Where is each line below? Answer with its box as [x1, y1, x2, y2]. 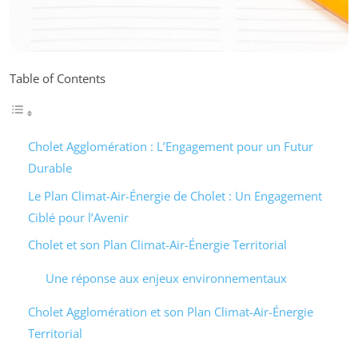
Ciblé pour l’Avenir [27, 209, 129, 225]
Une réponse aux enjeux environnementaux [46, 270, 287, 287]
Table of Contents [10, 70, 105, 87]
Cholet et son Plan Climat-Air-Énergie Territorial [27, 237, 287, 253]
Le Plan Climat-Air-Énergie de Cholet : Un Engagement [27, 187, 322, 204]
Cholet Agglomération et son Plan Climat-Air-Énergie [27, 304, 313, 320]
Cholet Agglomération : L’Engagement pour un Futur [27, 138, 313, 155]
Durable [27, 160, 72, 177]
